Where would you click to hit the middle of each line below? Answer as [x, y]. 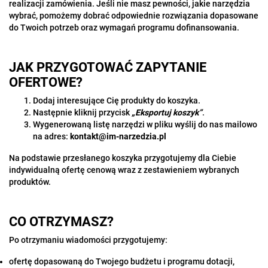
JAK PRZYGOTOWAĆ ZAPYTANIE [108, 67]
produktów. [30, 182]
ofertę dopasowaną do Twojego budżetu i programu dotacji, [122, 261]
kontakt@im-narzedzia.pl [118, 136]
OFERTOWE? [46, 82]
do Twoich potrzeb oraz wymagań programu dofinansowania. [124, 28]
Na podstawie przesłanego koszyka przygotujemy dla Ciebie [123, 158]
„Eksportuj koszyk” [167, 112]
